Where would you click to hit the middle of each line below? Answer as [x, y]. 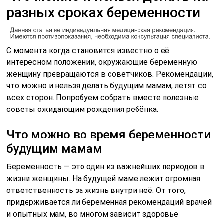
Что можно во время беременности [109, 134]
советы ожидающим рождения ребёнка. [82, 109]
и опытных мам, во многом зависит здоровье [93, 214]
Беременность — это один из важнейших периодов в [106, 166]
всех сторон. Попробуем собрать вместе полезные [103, 97]
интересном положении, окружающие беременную [102, 62]
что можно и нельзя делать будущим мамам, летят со [107, 85]
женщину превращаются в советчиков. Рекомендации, [110, 74]
